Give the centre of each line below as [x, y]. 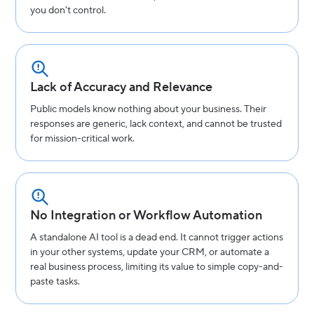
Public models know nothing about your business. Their [149, 109]
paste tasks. [55, 281]
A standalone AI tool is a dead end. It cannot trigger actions [157, 237]
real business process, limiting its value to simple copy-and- [157, 267]
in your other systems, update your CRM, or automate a [150, 252]
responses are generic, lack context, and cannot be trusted [156, 124]
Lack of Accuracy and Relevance [122, 87]
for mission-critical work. [83, 138]
